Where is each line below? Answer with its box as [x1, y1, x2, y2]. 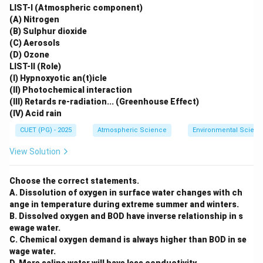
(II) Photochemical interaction [9, 85, 132, 95]
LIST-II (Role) [9, 62, 61, 71]
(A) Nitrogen [9, 15, 59, 24]
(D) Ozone [9, 50, 49, 59]
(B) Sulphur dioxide [9, 26, 87, 36]
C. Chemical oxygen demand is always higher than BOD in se [9, 235, 247, 244]
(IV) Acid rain [9, 109, 62, 118]
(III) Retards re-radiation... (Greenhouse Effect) [9, 97, 199, 106]
